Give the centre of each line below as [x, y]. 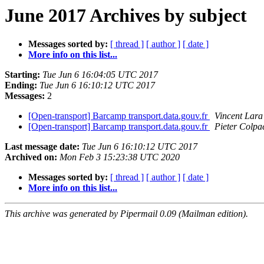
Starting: [22, 75]
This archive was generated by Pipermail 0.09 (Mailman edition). [126, 214]
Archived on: [31, 157]
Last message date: [42, 147]
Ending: [21, 85]
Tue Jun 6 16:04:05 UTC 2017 [100, 75]
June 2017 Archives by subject [126, 15]
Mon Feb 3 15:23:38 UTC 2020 [120, 157]
